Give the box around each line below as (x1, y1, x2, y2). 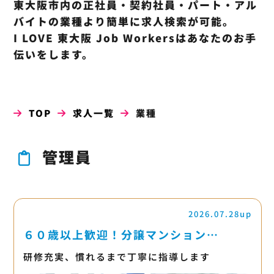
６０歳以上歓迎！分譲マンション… (23, 226, 219, 242)
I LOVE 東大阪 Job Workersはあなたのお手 (13, 29, 257, 45)
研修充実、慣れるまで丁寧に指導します (23, 250, 210, 263)
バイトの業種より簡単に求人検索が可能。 (13, 13, 234, 29)
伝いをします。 (13, 46, 94, 62)
